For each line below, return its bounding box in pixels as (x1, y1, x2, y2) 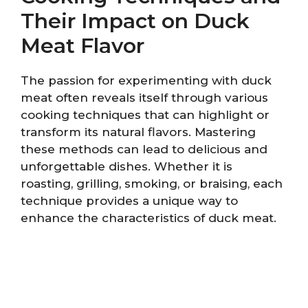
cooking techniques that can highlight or (21, 107, 269, 122)
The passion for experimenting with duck (21, 73, 272, 87)
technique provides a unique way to (21, 193, 238, 208)
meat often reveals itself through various (21, 90, 268, 104)
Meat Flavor (21, 32, 144, 58)
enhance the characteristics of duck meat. (21, 210, 276, 225)
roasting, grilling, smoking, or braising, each (21, 176, 283, 190)
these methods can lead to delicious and (21, 142, 267, 156)
